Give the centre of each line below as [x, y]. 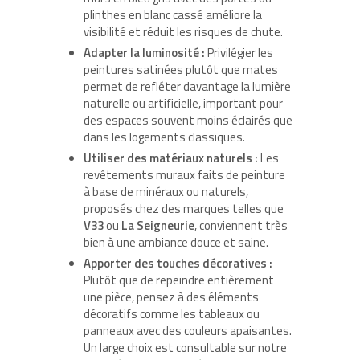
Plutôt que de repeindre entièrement [179, 280]
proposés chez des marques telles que [184, 209]
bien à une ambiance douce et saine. [176, 243]
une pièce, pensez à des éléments [171, 297]
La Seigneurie [158, 226]
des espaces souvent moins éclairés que [188, 121]
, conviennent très [241, 226]
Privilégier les [239, 53]
